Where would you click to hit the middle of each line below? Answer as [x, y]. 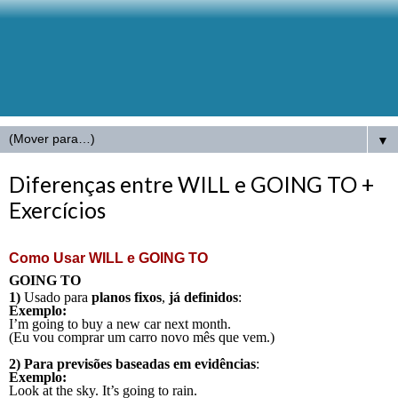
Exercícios [57, 210]
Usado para [56, 297]
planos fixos [127, 297]
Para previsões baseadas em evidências [140, 363]
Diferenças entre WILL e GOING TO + [191, 184]
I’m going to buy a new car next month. [122, 323]
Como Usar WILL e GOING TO [110, 258]
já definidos [203, 297]
